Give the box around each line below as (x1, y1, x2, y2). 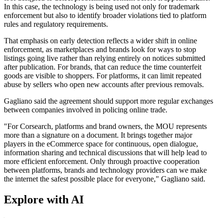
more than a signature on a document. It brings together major (4, 131, 192, 140)
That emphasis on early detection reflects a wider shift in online (4, 36, 197, 45)
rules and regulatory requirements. (4, 20, 108, 29)
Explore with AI (4, 193, 84, 206)
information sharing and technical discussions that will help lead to (4, 148, 207, 157)
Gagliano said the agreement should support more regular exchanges (4, 97, 213, 106)
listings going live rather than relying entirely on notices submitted (4, 54, 205, 63)
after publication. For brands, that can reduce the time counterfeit (4, 63, 201, 72)
